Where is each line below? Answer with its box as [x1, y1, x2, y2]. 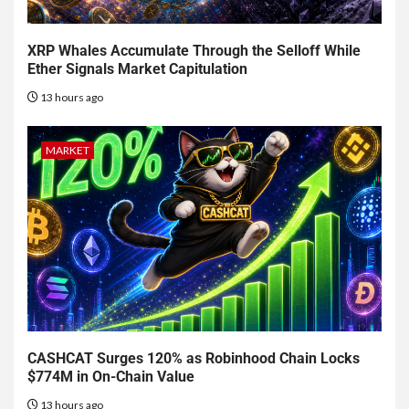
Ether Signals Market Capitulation [27, 60, 247, 79]
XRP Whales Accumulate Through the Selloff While [27, 42, 361, 60]
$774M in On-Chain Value [27, 368, 194, 386]
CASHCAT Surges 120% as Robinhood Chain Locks [27, 350, 360, 368]
